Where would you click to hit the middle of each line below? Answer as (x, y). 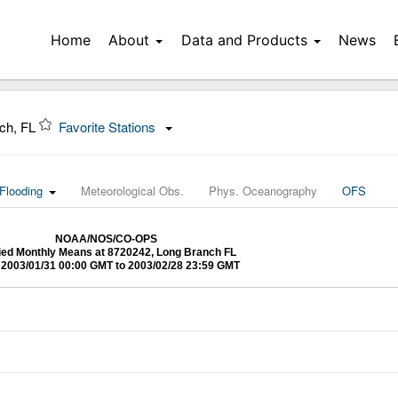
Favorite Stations (109, 127)
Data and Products (244, 40)
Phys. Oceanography (263, 191)
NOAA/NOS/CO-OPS (106, 239)
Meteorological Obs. (132, 191)
